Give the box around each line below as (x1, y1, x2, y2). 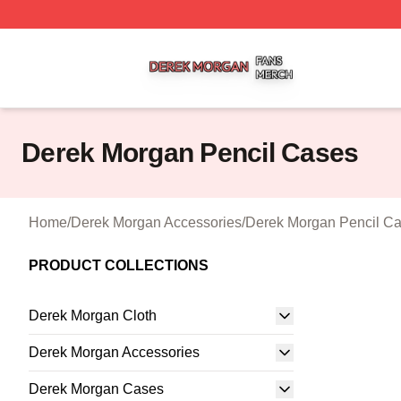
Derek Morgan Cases (29, 381, 164, 397)
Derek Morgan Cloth (29, 308, 157, 323)
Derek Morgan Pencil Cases (21, 138, 359, 167)
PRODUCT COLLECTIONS (29, 258, 209, 273)
